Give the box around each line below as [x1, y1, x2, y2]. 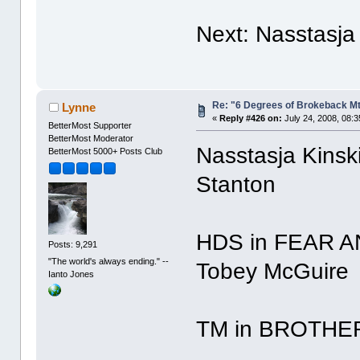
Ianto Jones [48, 269, 95, 280]
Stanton [196, 171, 276, 197]
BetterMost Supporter [48, 120, 133, 130]
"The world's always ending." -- [48, 256, 170, 267]
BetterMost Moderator [48, 133, 134, 143]
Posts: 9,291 [48, 239, 98, 250]
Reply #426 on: [219, 112, 283, 123]
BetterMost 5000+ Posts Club [48, 145, 163, 156]
